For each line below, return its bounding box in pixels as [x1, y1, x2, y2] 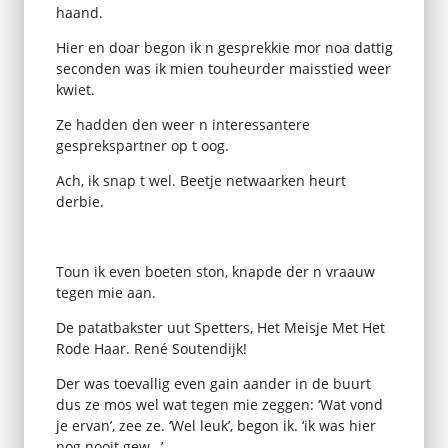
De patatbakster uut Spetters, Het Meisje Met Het [55, 317, 385, 337]
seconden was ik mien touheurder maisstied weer [55, 58, 391, 78]
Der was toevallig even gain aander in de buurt [55, 373, 371, 393]
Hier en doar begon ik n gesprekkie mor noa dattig [55, 37, 393, 57]
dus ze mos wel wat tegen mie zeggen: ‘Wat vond [55, 394, 383, 414]
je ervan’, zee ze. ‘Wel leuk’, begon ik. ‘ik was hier [55, 415, 376, 435]
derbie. [55, 191, 104, 211]
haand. [55, 2, 103, 22]
